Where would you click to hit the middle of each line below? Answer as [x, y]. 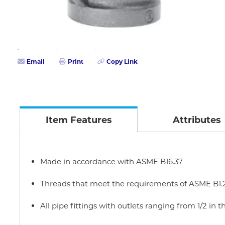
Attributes [197, 120]
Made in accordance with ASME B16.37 [111, 161]
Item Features [79, 120]
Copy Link [122, 61]
